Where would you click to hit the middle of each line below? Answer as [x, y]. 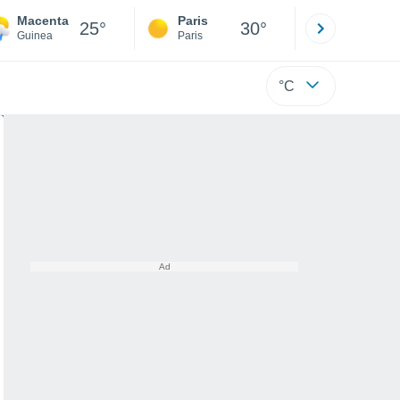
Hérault [356, 36]
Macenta [43, 21]
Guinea [35, 36]
